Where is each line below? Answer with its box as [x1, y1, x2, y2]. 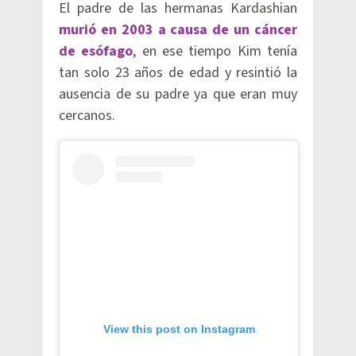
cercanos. [59, 106, 118, 126]
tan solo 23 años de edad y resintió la [59, 63, 297, 83]
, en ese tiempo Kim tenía [133, 41, 298, 62]
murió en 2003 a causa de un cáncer [59, 20, 297, 41]
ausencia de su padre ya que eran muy [59, 84, 297, 105]
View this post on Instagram [103, 323, 255, 336]
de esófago [59, 41, 133, 62]
